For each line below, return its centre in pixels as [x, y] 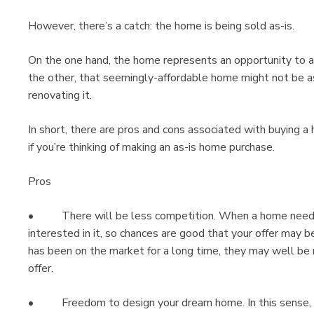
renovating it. [60, 96]
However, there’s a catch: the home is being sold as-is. [161, 26]
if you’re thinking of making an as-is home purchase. [151, 148]
